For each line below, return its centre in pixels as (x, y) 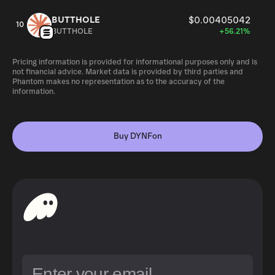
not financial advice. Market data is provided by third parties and (128, 72)
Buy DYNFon (137, 136)
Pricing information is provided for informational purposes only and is (135, 62)
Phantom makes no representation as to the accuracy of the (118, 82)
